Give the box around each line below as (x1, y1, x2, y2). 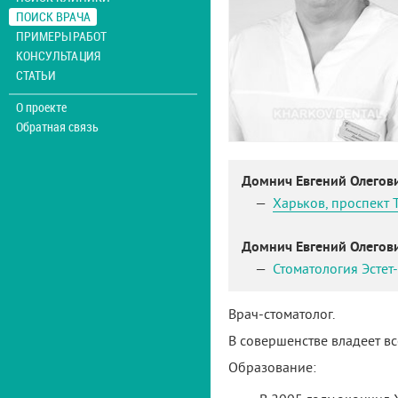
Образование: (228, 358, 316, 376)
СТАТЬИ (15, 67, 56, 84)
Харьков (273, 194, 325, 211)
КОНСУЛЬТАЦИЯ (15, 47, 100, 64)
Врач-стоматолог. (228, 305, 335, 322)
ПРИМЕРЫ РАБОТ (15, 28, 107, 44)
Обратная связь (15, 118, 99, 135)
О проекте (15, 99, 67, 115)
